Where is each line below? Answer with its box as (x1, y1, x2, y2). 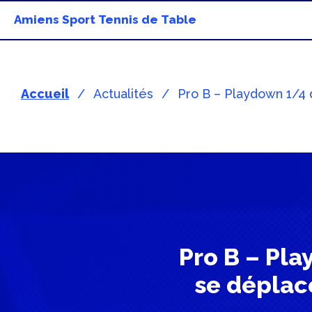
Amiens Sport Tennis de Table (14, 13, 196, 26)
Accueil (21, 86, 69, 101)
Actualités (93, 86, 153, 101)
